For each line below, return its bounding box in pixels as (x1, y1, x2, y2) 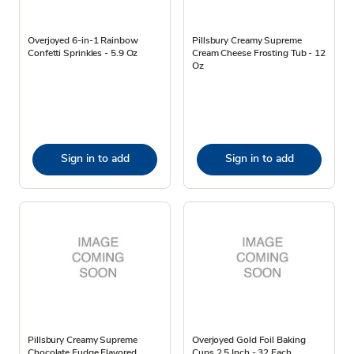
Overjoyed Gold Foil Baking (192, 333, 306, 346)
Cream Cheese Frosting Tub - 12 (192, 46, 326, 59)
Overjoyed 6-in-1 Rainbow (28, 33, 138, 47)
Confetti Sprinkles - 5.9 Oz (28, 46, 138, 59)
